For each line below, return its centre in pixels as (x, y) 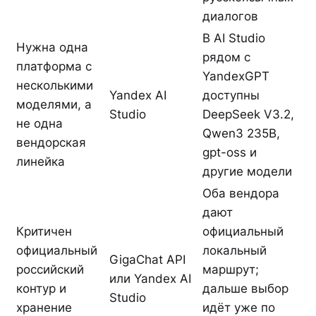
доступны (231, 95)
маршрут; (231, 269)
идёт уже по (239, 307)
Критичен (44, 231)
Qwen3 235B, (241, 133)
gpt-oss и (230, 152)
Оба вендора (241, 193)
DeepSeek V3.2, (248, 114)
